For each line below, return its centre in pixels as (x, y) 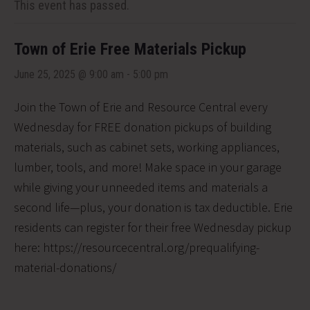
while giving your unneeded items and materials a (141, 187)
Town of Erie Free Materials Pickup (130, 49)
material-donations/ (65, 267)
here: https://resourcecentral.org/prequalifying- (137, 247)
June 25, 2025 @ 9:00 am (69, 74)
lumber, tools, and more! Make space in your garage (148, 167)
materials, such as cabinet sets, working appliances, (147, 147)
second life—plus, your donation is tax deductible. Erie (153, 207)
